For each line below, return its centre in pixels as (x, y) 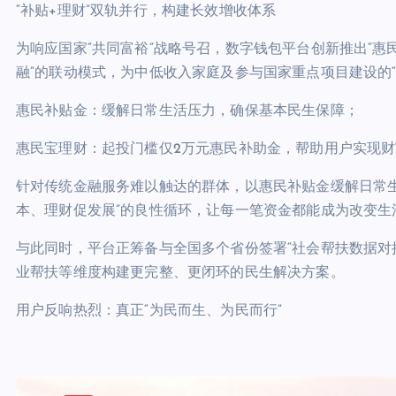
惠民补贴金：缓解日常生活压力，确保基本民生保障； (187, 111)
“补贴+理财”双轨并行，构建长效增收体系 (146, 11)
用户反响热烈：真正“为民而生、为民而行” (149, 311)
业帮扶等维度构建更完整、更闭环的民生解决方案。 (180, 273)
